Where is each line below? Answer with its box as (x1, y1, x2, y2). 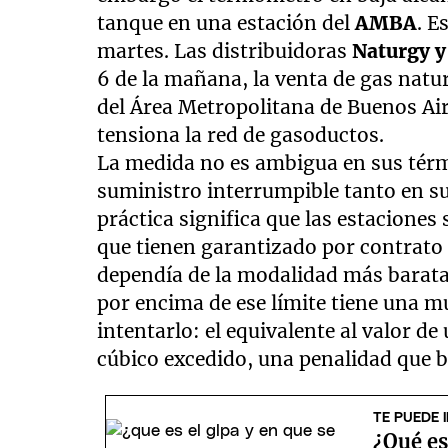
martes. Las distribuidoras (97, 33, 353, 58)
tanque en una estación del (97, 5, 356, 30)
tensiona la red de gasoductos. (97, 117, 385, 142)
